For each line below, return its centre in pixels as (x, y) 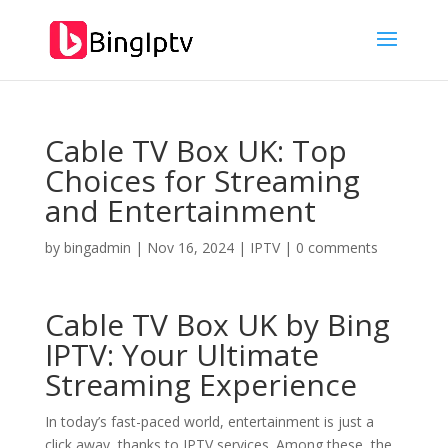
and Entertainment (180, 210)
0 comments (336, 247)
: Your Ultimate (212, 354)
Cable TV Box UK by (185, 324)
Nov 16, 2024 (190, 247)
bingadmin (97, 247)
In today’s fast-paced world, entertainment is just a (209, 421)
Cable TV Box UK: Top (195, 150)
